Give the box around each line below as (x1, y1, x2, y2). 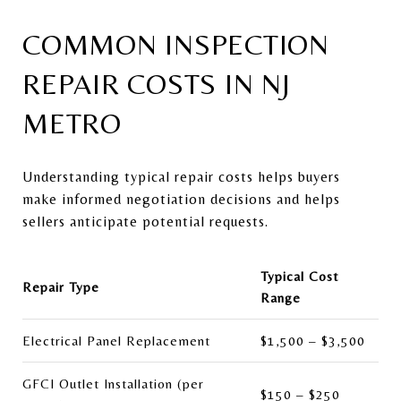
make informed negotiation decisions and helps (22, 190, 340, 208)
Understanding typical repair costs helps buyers (22, 167, 340, 185)
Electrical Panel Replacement (22, 332, 210, 348)
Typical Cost (260, 268, 338, 284)
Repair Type (22, 278, 99, 294)
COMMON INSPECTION (22, 27, 329, 61)
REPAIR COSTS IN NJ (22, 66, 291, 100)
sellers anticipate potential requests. (22, 212, 269, 230)
